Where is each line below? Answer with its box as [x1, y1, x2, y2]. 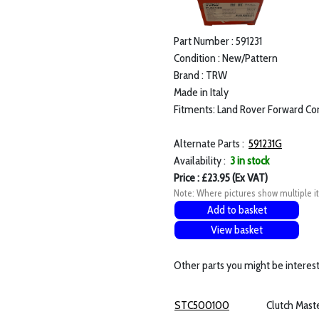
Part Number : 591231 [174, 34, 262, 48]
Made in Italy [174, 85, 229, 100]
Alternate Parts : [174, 137, 249, 151]
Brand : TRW [174, 68, 227, 83]
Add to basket [206, 203, 267, 217]
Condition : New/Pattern [174, 51, 278, 66]
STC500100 [174, 298, 229, 313]
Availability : [174, 154, 228, 168]
